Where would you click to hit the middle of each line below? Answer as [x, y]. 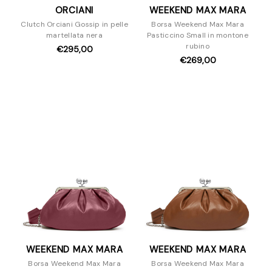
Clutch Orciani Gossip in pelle [74, 24]
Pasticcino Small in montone [198, 35]
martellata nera [74, 35]
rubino [198, 46]
